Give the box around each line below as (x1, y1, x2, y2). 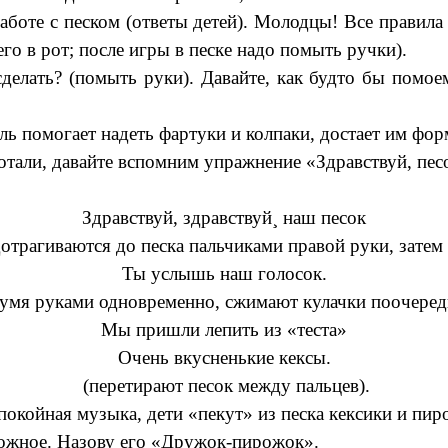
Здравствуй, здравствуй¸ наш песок (82, 206, 366, 228)
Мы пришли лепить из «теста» (101, 318, 347, 340)
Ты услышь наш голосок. (121, 262, 327, 284)
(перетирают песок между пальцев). (78, 374, 370, 396)
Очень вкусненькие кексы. (117, 346, 331, 368)
